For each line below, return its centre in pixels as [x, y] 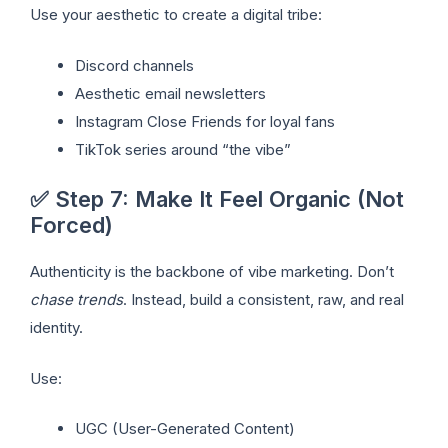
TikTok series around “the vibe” [183, 149]
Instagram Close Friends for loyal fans [205, 121]
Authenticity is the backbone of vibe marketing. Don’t [212, 272]
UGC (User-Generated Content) [185, 429]
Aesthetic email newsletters [170, 93]
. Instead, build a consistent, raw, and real [263, 300]
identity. [56, 328]
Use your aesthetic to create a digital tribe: [176, 15]
